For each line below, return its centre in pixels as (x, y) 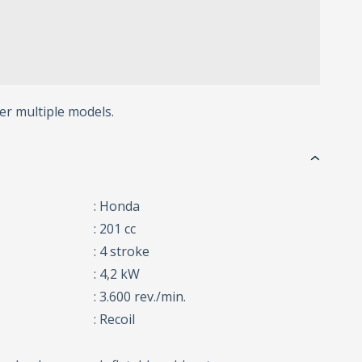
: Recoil (115, 320)
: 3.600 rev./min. (140, 297)
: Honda (117, 206)
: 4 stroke (122, 252)
